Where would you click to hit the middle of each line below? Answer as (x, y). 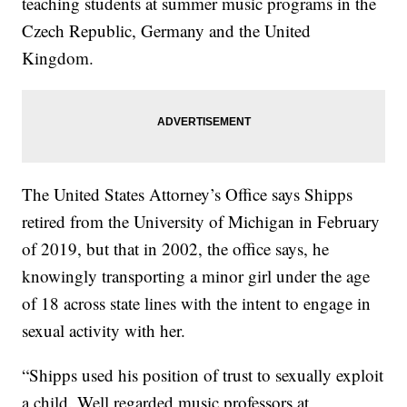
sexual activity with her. (104, 331)
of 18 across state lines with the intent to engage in (197, 303)
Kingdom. (58, 58)
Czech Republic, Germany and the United (167, 31)
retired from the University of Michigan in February (201, 222)
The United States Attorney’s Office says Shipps (188, 194)
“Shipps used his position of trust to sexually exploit (203, 375)
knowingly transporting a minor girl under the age (196, 276)
